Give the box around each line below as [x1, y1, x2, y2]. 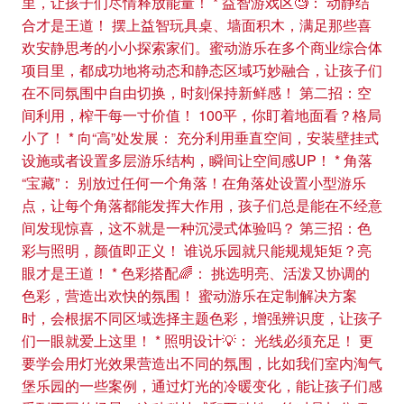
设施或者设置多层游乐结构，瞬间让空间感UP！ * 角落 [22, 150, 372, 170]
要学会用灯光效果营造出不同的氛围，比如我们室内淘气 [22, 353, 382, 373]
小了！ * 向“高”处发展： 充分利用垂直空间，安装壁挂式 [22, 127, 379, 148]
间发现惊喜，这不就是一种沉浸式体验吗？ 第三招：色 [22, 217, 372, 238]
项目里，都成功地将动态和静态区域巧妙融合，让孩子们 [22, 60, 382, 80]
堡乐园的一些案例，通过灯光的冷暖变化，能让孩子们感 [22, 375, 382, 396]
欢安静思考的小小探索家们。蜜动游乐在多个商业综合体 [22, 37, 382, 58]
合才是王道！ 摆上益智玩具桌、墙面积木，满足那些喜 [22, 14, 372, 35]
